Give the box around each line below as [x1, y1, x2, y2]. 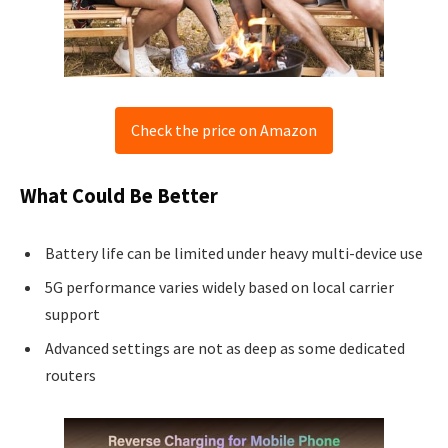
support [45, 304, 100, 325]
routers [45, 365, 96, 386]
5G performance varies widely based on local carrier [45, 277, 394, 298]
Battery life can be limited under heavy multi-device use [45, 243, 423, 264]
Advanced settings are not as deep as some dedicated [45, 338, 405, 359]
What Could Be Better [20, 183, 218, 210]
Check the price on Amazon [131, 119, 317, 140]
